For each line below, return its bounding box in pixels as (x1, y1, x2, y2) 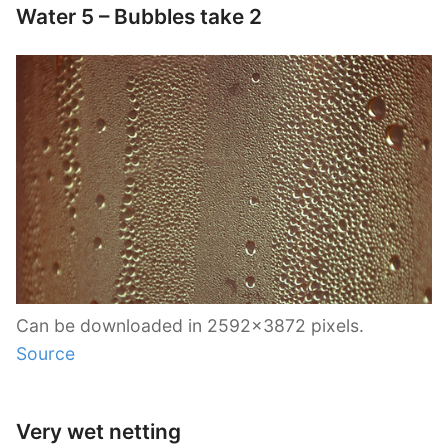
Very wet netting (16, 419, 181, 445)
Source (16, 343, 75, 365)
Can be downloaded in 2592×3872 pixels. (16, 315, 364, 337)
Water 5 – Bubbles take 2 (16, 3, 262, 29)
